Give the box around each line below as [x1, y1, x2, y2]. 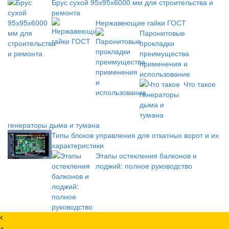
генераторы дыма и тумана [8, 119, 100, 130]
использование [140, 68, 190, 79]
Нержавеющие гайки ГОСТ [96, 17, 186, 28]
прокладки [140, 37, 174, 48]
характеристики [52, 140, 104, 150]
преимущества [140, 48, 189, 58]
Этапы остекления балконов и [96, 150, 197, 161]
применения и [140, 58, 188, 68]
